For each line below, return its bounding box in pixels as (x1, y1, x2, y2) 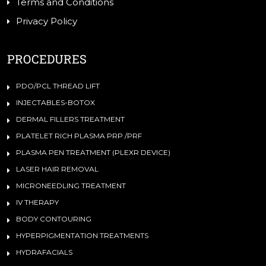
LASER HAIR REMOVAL (16, 164, 99, 174)
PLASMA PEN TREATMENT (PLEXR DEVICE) (16, 148, 170, 157)
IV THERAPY (16, 198, 59, 207)
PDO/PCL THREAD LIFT (16, 81, 100, 91)
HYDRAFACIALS (16, 248, 72, 257)
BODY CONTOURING (16, 214, 91, 224)
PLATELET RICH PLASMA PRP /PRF (16, 131, 142, 141)
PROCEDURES (7, 51, 87, 67)
